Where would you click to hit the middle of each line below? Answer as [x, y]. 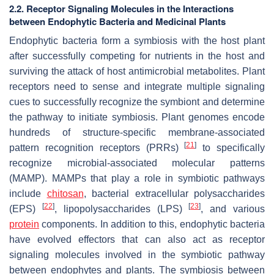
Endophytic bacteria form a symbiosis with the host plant [137, 40]
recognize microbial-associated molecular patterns [137, 163]
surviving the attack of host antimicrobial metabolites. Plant [137, 71]
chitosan [65, 193]
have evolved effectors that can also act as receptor [137, 239]
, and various [233, 209]
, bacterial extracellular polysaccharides [174, 193]
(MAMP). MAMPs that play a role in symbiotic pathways [137, 178]
